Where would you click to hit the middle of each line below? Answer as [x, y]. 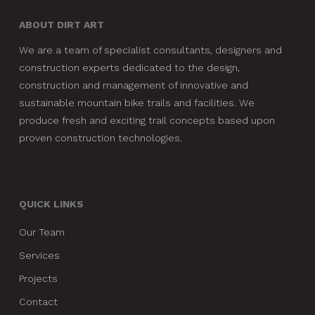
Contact [38, 302]
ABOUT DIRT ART [61, 25]
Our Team [41, 232]
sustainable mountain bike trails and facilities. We [136, 103]
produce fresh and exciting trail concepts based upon [147, 121]
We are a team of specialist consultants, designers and [150, 50]
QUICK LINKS [51, 204]
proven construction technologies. [100, 138]
